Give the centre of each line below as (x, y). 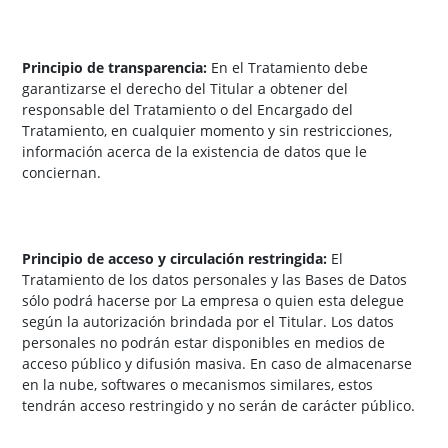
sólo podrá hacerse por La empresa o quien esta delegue (213, 301)
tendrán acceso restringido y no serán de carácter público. (218, 406)
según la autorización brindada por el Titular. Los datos (208, 322)
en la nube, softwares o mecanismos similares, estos (197, 385)
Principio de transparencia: (114, 68)
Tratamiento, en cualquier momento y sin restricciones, (207, 131)
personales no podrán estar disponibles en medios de (203, 343)
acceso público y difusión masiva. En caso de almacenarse (217, 364)
